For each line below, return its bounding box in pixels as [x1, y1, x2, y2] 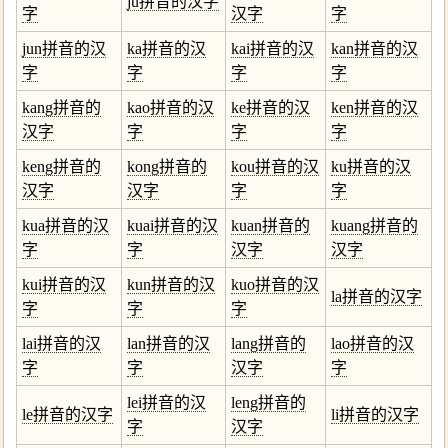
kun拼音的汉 [127, 276, 215, 293]
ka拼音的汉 [127, 40, 206, 57]
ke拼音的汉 [231, 99, 310, 116]
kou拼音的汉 [231, 158, 319, 175]
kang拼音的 [22, 99, 101, 116]
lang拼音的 [231, 335, 306, 352]
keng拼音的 [22, 158, 101, 175]
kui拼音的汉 [22, 276, 106, 293]
